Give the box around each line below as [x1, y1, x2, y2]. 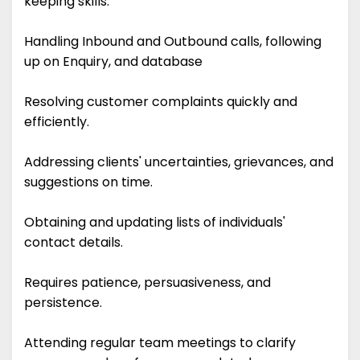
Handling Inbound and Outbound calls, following [24, 32, 321, 51]
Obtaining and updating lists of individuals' [24, 213, 285, 232]
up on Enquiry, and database [24, 52, 202, 72]
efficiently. [24, 112, 89, 132]
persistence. [24, 293, 105, 313]
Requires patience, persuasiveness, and [24, 273, 271, 292]
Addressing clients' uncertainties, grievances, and [24, 153, 333, 172]
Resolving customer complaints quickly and [24, 92, 297, 112]
